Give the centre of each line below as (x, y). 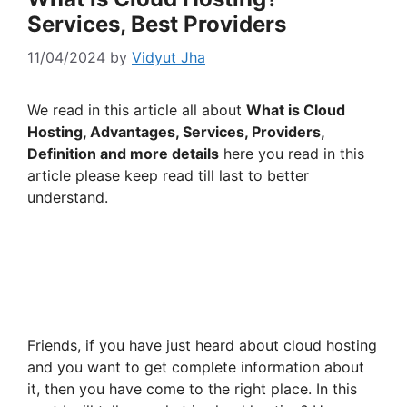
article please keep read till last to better (168, 176)
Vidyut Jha (169, 58)
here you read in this (292, 154)
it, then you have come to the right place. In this (192, 389)
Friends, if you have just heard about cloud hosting (202, 346)
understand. (68, 198)
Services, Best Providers (157, 25)
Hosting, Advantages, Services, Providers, (176, 132)
